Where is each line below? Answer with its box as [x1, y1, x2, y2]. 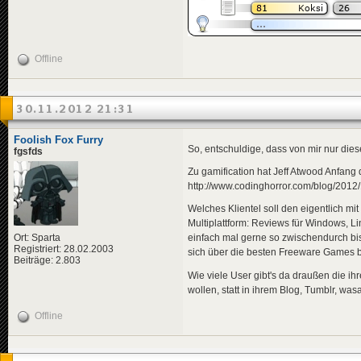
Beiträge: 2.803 [14, 254, 81, 266]
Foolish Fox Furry [14, 133, 103, 146]
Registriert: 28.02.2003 [14, 243, 114, 255]
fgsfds [14, 145, 43, 157]
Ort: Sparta [14, 231, 60, 243]
